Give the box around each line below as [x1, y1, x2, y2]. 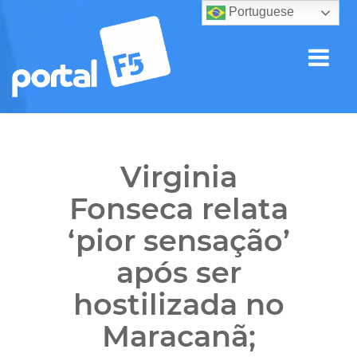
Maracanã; [101, 318, 256, 354]
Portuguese [225, 5, 294, 19]
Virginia [120, 159, 237, 194]
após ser [116, 254, 241, 290]
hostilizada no [73, 286, 284, 322]
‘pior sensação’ [67, 222, 290, 258]
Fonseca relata [69, 190, 288, 226]
